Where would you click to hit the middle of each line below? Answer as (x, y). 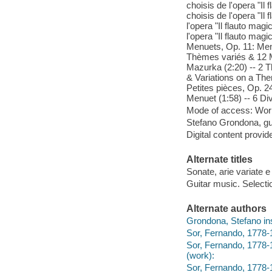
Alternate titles (219, 160)
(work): (200, 255)
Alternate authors (226, 209)
